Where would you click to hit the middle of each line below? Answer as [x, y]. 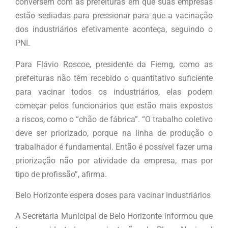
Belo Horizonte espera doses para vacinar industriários [113, 195]
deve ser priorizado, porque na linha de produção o [114, 133]
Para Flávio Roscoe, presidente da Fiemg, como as [114, 64]
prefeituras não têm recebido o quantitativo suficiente [114, 78]
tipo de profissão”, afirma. [61, 174]
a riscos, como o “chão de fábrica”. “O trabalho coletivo [114, 119]
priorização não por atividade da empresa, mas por [114, 160]
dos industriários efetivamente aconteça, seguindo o [114, 30]
